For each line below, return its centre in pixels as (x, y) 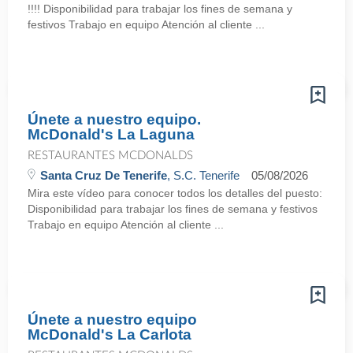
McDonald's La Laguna (111, 134)
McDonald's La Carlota (110, 334)
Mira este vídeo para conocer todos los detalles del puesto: (175, 193)
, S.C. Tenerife (203, 175)
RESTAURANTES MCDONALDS (110, 156)
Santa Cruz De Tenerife (104, 175)
